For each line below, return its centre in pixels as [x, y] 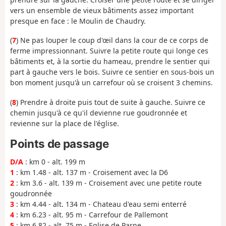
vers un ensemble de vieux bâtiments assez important [102, 10]
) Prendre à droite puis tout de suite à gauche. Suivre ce [111, 102]
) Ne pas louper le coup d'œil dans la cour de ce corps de [112, 40]
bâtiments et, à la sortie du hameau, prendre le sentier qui [110, 62]
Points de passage [60, 144]
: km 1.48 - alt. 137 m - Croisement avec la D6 [91, 172]
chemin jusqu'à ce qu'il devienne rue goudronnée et [99, 112]
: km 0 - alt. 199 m [54, 161]
